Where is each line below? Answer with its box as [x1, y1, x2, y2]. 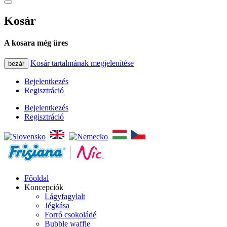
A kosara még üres [4, 39, 68, 48]
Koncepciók [24, 183, 63, 192]
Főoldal [24, 174, 49, 183]
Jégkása [45, 201, 69, 210]
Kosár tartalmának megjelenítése [30, 59, 134, 68]
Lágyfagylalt [45, 192, 85, 201]
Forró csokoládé [45, 210, 96, 219]
